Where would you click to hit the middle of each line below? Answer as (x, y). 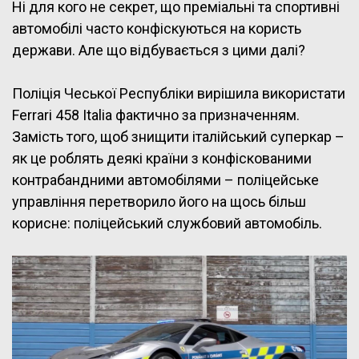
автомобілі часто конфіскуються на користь (157, 28)
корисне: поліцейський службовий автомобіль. (167, 223)
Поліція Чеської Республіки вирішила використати (179, 93)
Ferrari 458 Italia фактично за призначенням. (156, 115)
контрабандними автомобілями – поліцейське (165, 179)
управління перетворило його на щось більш (159, 201)
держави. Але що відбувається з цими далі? (159, 50)
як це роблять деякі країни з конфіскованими (162, 158)
